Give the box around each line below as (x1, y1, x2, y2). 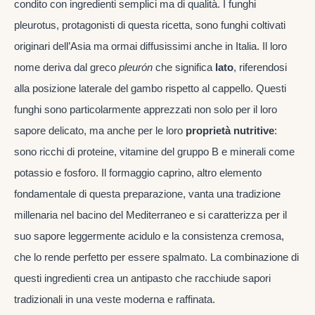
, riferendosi (233, 60, 287, 73)
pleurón (119, 60, 153, 73)
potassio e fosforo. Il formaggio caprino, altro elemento (14, 166, 262, 179)
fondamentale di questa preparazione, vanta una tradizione (14, 187, 281, 200)
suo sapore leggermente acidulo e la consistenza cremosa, (14, 229, 284, 242)
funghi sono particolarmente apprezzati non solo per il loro (14, 103, 277, 115)
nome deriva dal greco (14, 60, 119, 73)
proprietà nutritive (186, 124, 274, 136)
